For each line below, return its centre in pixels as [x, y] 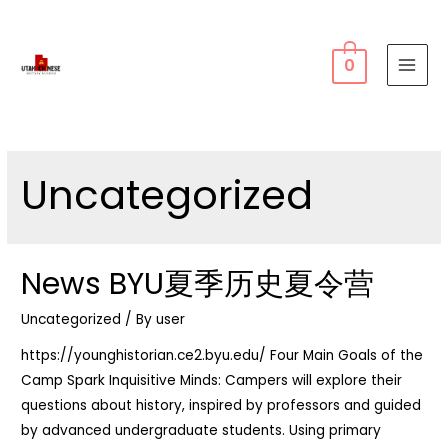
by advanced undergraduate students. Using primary [201, 430]
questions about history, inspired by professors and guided [221, 405]
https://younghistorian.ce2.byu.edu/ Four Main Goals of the [222, 355]
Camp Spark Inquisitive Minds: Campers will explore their [212, 380]
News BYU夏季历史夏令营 [198, 284]
